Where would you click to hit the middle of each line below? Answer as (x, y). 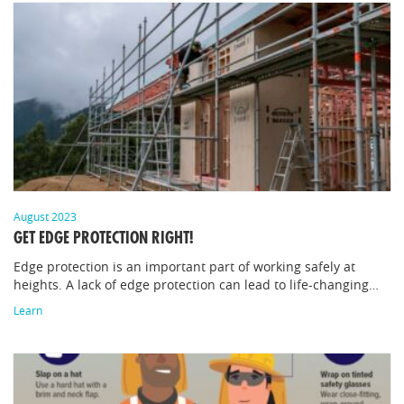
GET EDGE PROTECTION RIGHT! (103, 238)
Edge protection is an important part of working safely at (184, 266)
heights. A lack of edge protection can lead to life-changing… (196, 285)
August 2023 (45, 216)
